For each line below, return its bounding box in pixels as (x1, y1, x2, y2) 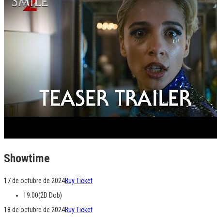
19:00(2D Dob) (23, 191, 62, 199)
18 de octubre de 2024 (4, 206, 65, 214)
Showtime (4, 152, 50, 165)
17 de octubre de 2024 (4, 177, 65, 185)
